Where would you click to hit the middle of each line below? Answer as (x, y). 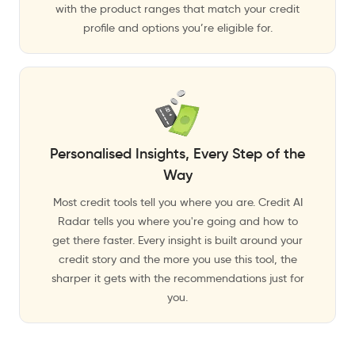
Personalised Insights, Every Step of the (177, 154)
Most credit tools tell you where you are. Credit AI (177, 202)
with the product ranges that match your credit (177, 9)
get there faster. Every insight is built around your (177, 240)
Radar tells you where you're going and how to (177, 221)
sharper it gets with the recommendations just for (177, 278)
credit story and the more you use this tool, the (177, 259)
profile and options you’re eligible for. (177, 28)
